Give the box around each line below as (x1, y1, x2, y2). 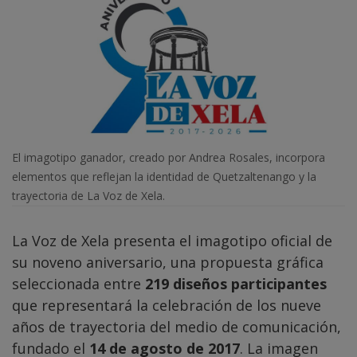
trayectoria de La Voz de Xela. (12, 187, 165, 203)
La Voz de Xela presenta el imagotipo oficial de (12, 230, 332, 250)
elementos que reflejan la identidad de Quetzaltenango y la (12, 168, 316, 184)
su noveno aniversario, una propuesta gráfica (12, 252, 324, 272)
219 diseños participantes (145, 273, 327, 293)
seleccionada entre (12, 273, 145, 293)
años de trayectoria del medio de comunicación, (12, 316, 341, 336)
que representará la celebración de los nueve (12, 295, 321, 315)
